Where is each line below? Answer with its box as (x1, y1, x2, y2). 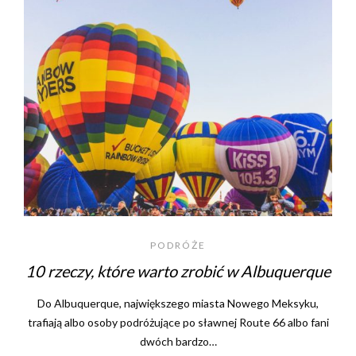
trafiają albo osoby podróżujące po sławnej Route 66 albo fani (27, 315, 329, 330)
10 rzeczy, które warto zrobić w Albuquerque (25, 261, 331, 281)
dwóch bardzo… (139, 335, 217, 349)
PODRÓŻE (150, 239, 206, 252)
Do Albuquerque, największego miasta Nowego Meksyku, (37, 296, 319, 311)
